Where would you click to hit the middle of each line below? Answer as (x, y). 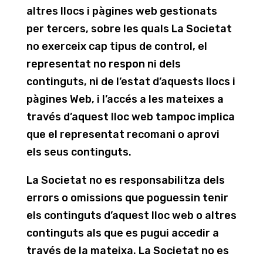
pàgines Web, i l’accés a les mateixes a (125, 99)
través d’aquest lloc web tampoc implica (130, 117)
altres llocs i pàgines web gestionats (122, 11)
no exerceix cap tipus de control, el (117, 46)
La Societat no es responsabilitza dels (125, 180)
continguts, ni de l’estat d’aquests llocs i (131, 82)
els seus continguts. (79, 152)
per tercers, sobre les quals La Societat (129, 29)
